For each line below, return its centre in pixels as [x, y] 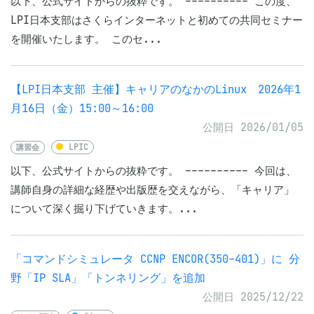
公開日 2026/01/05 [253, 127]
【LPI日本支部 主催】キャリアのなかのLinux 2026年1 [156, 89]
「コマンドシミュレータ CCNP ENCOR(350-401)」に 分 [155, 259]
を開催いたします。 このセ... [86, 39]
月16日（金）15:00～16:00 [82, 108]
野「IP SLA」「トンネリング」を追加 [108, 278]
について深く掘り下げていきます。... [104, 209]
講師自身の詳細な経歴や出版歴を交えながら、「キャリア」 [152, 190]
